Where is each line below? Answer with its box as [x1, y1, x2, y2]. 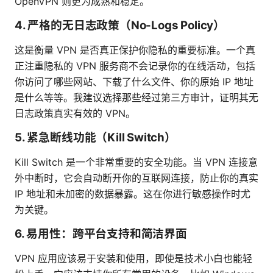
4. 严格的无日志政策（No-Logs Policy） [15, 18, 225, 33]
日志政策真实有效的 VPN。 [15, 107, 135, 120]
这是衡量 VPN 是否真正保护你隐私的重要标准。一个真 [15, 44, 255, 57]
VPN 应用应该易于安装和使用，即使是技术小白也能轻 [15, 252, 252, 265]
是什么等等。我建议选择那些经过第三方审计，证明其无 [15, 91, 258, 104]
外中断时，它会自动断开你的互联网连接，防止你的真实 [15, 172, 258, 185]
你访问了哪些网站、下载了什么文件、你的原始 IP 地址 [15, 76, 253, 88]
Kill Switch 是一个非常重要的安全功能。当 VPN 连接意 [15, 156, 258, 169]
